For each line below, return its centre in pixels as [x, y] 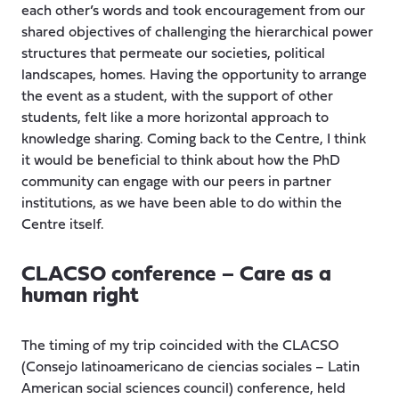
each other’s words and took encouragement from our [193, 11]
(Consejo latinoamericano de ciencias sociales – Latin [191, 367]
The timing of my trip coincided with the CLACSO [180, 346]
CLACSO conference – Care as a [176, 275]
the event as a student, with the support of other [177, 97]
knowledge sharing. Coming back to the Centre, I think [194, 139]
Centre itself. [63, 225]
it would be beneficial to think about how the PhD [181, 161]
